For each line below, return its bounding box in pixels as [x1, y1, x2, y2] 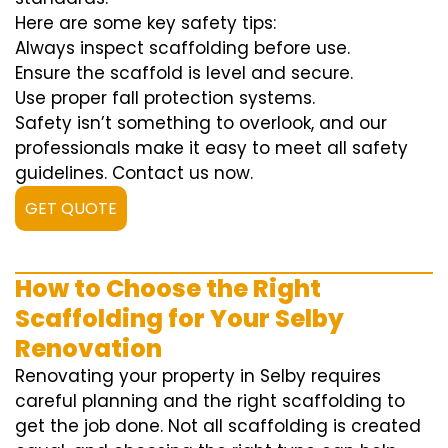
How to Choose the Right [15, 272, 321, 306]
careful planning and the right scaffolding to [15, 389, 405, 414]
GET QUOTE [25, 197, 117, 221]
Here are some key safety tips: [15, 11, 276, 36]
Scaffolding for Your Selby [15, 302, 344, 336]
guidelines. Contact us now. [15, 161, 253, 186]
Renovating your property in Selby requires [15, 364, 381, 389]
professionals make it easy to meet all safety [15, 136, 408, 161]
